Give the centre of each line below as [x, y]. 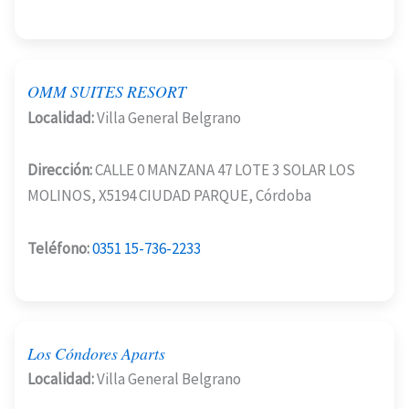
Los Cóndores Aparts [96, 354]
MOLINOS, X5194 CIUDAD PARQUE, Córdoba [169, 196]
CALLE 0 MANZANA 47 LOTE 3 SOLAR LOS [224, 170]
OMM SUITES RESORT [107, 92]
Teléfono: [58, 249]
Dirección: [60, 170]
